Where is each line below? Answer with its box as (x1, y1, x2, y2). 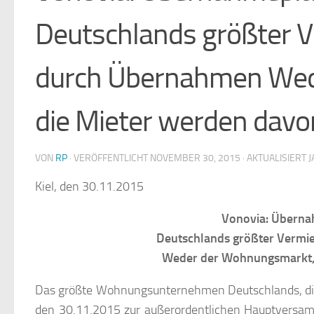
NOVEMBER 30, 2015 (150, 152, 240, 165)
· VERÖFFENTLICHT (69, 152, 150, 165)
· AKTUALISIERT (240, 152, 308, 165)
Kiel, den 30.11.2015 (35, 179, 144, 195)
